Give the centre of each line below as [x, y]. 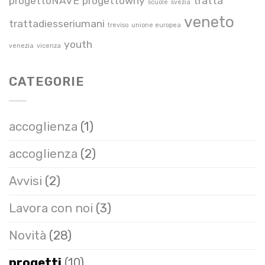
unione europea [156, 25]
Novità [28, 236]
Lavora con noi [51, 209]
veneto [209, 22]
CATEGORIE [47, 81]
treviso [118, 25]
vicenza [49, 46]
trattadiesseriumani [57, 23]
